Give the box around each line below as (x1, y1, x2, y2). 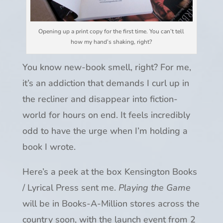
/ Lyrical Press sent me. (22, 182, 118, 194)
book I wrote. (22, 141, 76, 153)
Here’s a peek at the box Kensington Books (22, 166, 197, 178)
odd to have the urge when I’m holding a (22, 125, 188, 137)
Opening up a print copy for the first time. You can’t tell (38, 27, 185, 36)
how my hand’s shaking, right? (71, 38, 152, 46)
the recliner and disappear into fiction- (22, 93, 178, 106)
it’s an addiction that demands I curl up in (22, 77, 189, 90)
